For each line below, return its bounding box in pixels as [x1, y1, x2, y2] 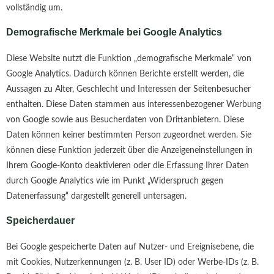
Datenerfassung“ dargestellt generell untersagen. [6, 192, 187, 201]
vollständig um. [6, 4, 62, 13]
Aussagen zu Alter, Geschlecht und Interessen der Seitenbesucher [6, 85, 251, 94]
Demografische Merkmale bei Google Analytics [6, 26, 222, 38]
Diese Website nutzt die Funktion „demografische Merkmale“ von [6, 54, 251, 64]
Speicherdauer [6, 214, 75, 226]
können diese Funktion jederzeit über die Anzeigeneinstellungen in [6, 146, 253, 155]
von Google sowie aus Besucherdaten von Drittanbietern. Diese [6, 116, 244, 125]
